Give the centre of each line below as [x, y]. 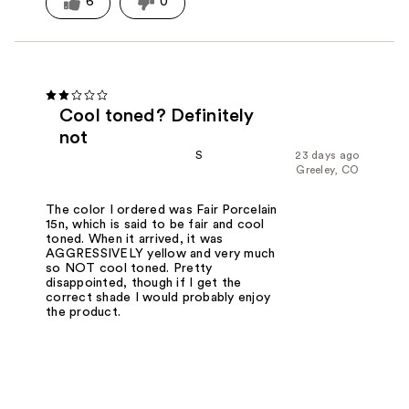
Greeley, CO [328, 169]
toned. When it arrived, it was [135, 240]
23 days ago [327, 155]
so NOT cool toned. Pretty [129, 269]
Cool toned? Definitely [157, 115]
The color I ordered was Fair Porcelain [162, 210]
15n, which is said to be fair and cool [155, 225]
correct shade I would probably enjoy [158, 298]
